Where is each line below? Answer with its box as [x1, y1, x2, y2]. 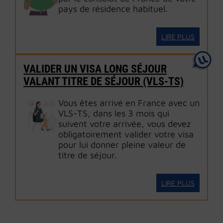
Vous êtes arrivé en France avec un [58, 98, 200, 108]
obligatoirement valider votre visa [58, 129, 194, 139]
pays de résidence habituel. [58, 3, 168, 14]
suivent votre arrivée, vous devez [58, 118, 191, 129]
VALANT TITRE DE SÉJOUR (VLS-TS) [23, 75, 184, 88]
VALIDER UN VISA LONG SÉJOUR [23, 63, 167, 75]
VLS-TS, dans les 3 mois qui [58, 108, 169, 118]
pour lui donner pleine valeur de [58, 139, 186, 150]
